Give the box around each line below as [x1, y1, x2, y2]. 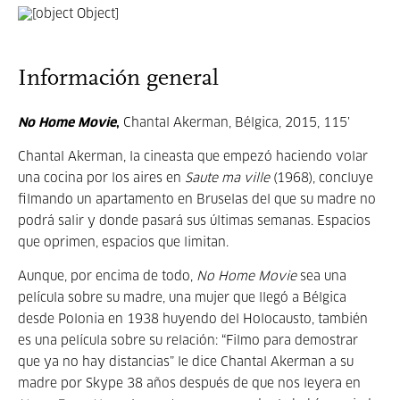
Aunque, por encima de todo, [18, 271, 196, 283]
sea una [300, 271, 346, 283]
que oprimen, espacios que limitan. [18, 237, 229, 249]
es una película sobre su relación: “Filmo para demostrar [18, 335, 358, 347]
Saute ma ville [185, 172, 270, 185]
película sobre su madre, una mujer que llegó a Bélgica [18, 292, 346, 304]
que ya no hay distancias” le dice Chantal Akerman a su [18, 356, 354, 369]
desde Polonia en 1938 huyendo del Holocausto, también [18, 313, 368, 326]
